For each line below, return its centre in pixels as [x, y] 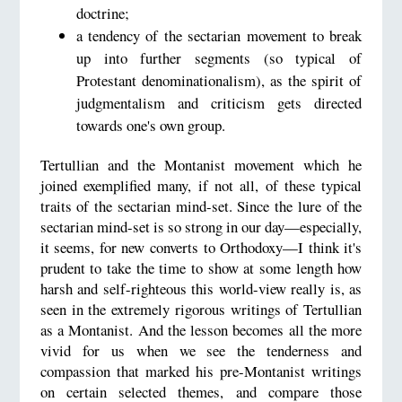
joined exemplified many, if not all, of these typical [201, 185]
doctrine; [102, 13]
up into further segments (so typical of [219, 57]
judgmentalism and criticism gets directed [219, 102]
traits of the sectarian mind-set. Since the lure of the [201, 205]
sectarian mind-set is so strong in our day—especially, [201, 226]
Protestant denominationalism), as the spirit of [219, 80]
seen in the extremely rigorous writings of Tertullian [201, 309]
